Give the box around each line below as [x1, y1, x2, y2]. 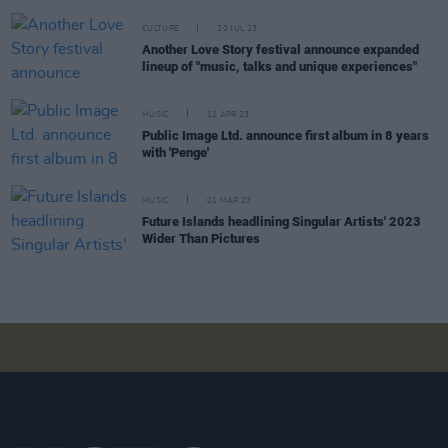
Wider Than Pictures [142, 231, 260, 247]
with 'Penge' [142, 145, 209, 161]
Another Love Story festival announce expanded [142, 42, 419, 58]
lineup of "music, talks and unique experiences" [142, 59, 417, 75]
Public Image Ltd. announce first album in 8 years [142, 128, 429, 144]
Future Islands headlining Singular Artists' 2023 [142, 214, 421, 230]
